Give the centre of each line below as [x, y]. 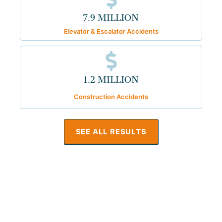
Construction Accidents [111, 96]
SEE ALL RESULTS [111, 131]
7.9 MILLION [111, 17]
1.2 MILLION [111, 79]
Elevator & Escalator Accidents [111, 31]
